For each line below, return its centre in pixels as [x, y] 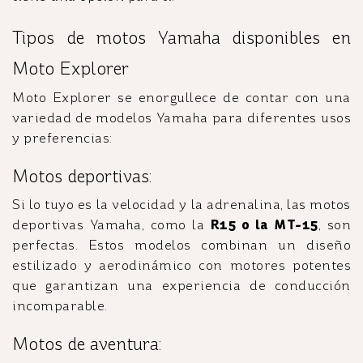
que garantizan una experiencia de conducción [181, 285]
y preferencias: [62, 138]
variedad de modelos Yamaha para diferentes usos [181, 117]
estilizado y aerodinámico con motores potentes [181, 265]
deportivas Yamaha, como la [111, 224]
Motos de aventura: [87, 344]
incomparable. [60, 305]
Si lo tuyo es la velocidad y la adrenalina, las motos [181, 204]
